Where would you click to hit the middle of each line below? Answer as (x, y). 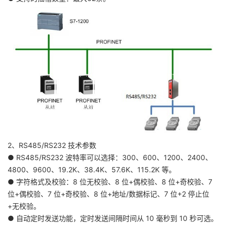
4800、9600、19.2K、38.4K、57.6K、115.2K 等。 (92, 169)
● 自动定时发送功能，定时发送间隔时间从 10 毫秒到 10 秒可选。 (113, 218)
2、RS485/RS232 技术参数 (52, 145)
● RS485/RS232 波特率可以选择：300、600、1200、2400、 (110, 157)
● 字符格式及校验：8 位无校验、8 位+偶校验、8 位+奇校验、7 (110, 181)
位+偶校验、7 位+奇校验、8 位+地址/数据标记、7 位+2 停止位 (108, 194)
